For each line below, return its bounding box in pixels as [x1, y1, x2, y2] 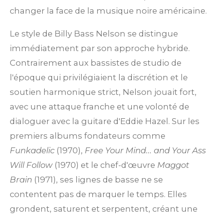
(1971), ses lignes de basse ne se [32, 174, 163, 184]
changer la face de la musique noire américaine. [10, 6, 207, 16]
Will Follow [10, 160, 53, 170]
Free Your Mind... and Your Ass [85, 145, 206, 155]
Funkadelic [10, 145, 54, 155]
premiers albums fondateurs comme [10, 130, 165, 141]
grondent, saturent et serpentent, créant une [10, 203, 198, 214]
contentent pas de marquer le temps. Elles [10, 189, 187, 199]
